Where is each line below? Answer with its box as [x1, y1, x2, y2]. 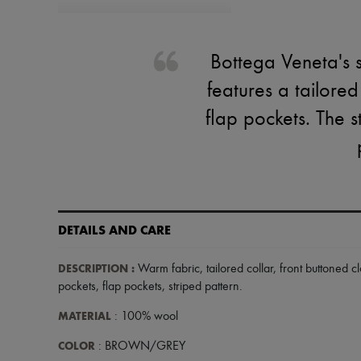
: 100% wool [111, 310, 178, 323]
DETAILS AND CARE [58, 222, 171, 238]
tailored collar [206, 263, 273, 276]
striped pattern [168, 280, 239, 293]
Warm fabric [135, 263, 200, 276]
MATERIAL [58, 309, 111, 323]
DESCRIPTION [58, 262, 128, 276]
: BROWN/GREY [95, 340, 185, 353]
